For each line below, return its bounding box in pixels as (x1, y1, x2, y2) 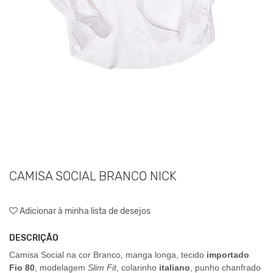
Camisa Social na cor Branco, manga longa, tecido (9, 249, 204, 260)
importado (204, 249, 249, 260)
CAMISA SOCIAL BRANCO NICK (9, 168, 177, 183)
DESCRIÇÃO (9, 232, 58, 243)
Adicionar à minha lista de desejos (18, 205, 151, 216)
